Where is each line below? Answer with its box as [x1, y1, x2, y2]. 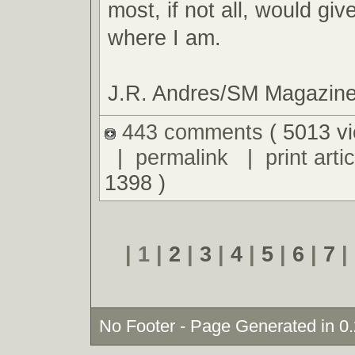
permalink [135, 145, 228, 170]
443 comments [115, 120, 269, 145]
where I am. [108, 25, 221, 50]
